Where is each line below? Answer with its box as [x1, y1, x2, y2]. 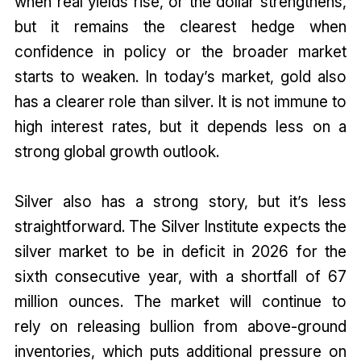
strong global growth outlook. [14, 142, 223, 162]
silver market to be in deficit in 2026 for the [14, 242, 347, 262]
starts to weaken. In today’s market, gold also [14, 67, 347, 87]
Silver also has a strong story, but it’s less [14, 192, 347, 212]
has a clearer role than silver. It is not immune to [14, 92, 347, 112]
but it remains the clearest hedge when [14, 17, 347, 37]
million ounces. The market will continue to [14, 292, 347, 312]
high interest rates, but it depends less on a [14, 117, 347, 137]
